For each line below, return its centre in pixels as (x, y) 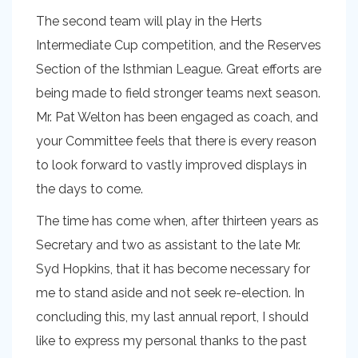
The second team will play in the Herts (149, 21)
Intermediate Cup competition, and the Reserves (179, 45)
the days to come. (89, 189)
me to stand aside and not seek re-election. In (170, 293)
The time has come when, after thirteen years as (177, 221)
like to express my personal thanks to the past (171, 341)
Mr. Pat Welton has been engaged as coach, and (177, 117)
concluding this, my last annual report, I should (172, 317)
